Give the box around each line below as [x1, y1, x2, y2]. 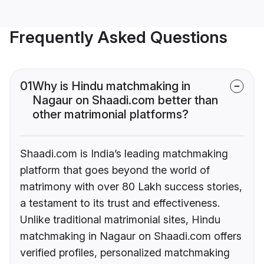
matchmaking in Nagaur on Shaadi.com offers [20, 230, 242, 243]
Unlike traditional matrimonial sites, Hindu [20, 213, 220, 226]
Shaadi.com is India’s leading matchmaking [20, 147, 228, 160]
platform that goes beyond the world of [20, 164, 210, 177]
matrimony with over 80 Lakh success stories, [20, 180, 242, 193]
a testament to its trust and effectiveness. [20, 197, 220, 210]
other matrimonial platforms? [32, 107, 189, 122]
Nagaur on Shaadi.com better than [32, 93, 218, 108]
